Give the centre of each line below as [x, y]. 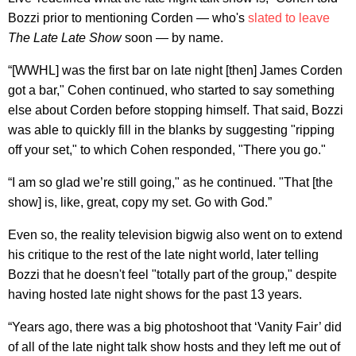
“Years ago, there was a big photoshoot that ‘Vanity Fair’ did [175, 327]
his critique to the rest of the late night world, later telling [163, 255]
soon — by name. [172, 38]
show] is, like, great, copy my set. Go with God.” [140, 203]
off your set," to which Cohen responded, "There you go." [167, 150]
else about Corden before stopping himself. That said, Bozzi [176, 110]
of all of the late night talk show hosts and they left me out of [174, 347]
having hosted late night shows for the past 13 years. [155, 295]
